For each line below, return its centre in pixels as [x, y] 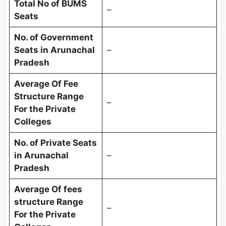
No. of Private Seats [55, 143]
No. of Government [53, 38]
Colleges [34, 122]
